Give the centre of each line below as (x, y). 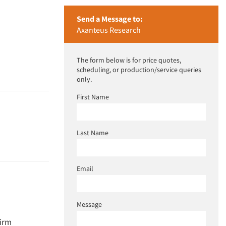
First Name (93, 97)
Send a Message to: (110, 19)
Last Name (93, 133)
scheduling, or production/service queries (139, 70)
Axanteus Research (109, 30)
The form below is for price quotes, (129, 60)
